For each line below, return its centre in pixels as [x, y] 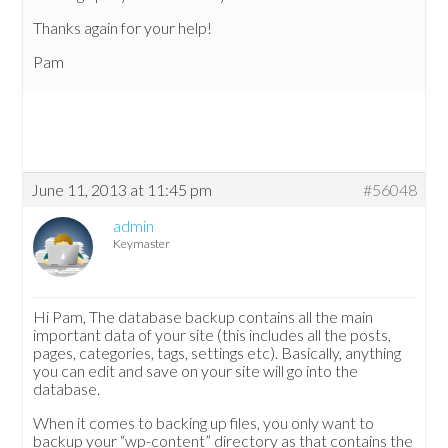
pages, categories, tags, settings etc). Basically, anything [217, 353]
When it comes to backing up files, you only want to [204, 423]
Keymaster [142, 244]
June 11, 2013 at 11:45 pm [122, 190]
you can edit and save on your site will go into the [196, 371]
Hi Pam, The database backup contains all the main [203, 317]
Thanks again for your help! [123, 28]
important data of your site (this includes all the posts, [212, 335]
